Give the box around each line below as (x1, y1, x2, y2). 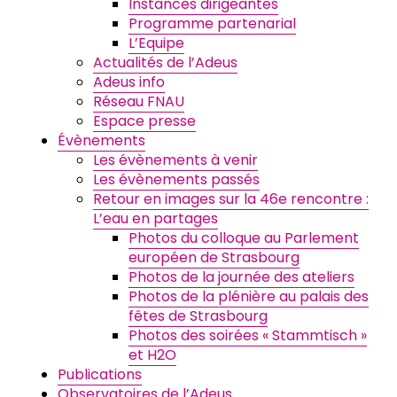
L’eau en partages (93, 207, 218, 229)
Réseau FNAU (93, 90, 184, 112)
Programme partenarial (128, 12, 296, 34)
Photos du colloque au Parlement (128, 227, 359, 248)
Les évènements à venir (93, 149, 258, 170)
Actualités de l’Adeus (93, 51, 237, 73)
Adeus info (93, 71, 165, 92)
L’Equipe (128, 32, 184, 53)
